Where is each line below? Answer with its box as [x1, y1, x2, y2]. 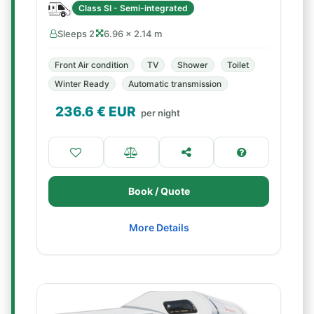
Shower [177, 60, 208, 70]
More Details [128, 221, 189, 233]
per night [141, 107, 180, 118]
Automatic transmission [128, 78, 221, 89]
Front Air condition [55, 60, 128, 70]
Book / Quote [128, 185, 190, 197]
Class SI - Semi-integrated [78, 2, 188, 13]
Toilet [227, 60, 249, 70]
